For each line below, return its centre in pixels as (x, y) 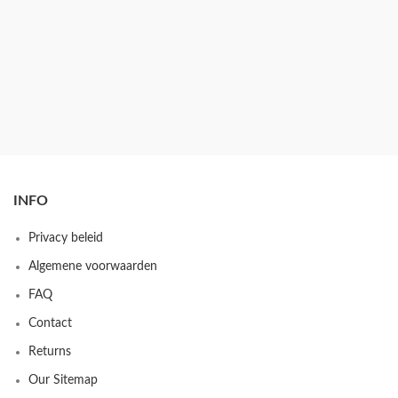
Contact (50, 324)
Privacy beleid (66, 239)
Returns (50, 352)
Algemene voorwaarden (93, 267)
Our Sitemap (63, 381)
